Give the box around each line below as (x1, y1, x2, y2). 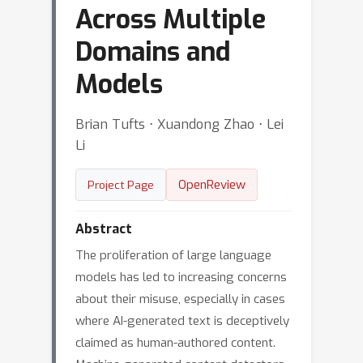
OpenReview (178, 177, 246, 193)
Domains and (75, 35, 230, 69)
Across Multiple (75, 2, 266, 36)
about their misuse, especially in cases (75, 291, 285, 307)
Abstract (75, 220, 132, 237)
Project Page (88, 177, 154, 192)
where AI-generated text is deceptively (75, 313, 289, 329)
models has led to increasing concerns (75, 269, 287, 285)
